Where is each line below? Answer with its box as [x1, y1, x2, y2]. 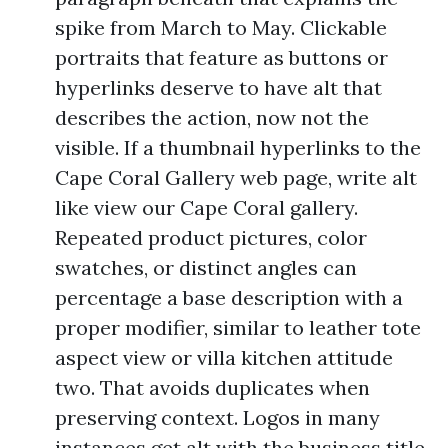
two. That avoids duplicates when [55, 375, 370, 401]
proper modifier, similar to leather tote [55, 315, 421, 341]
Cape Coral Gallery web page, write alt [55, 165, 417, 191]
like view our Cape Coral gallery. [55, 195, 358, 221]
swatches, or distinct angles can [55, 255, 357, 281]
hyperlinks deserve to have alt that [55, 75, 382, 101]
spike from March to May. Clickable [55, 15, 387, 41]
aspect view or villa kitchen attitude [55, 345, 393, 371]
